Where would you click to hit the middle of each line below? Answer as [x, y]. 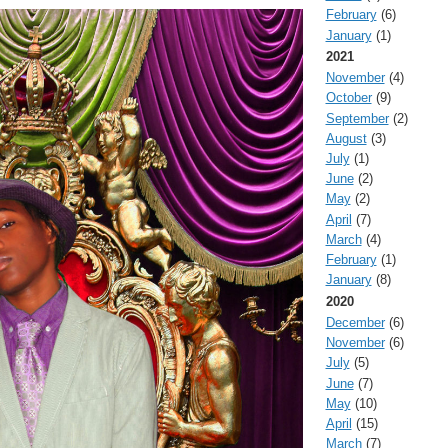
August [346, 138]
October [348, 98]
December [355, 322]
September [357, 118]
